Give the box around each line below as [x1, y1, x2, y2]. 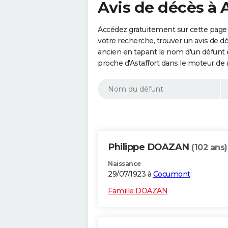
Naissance [108, 160, 141, 168]
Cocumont [153, 169, 190, 179]
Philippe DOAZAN [108, 141, 191, 153]
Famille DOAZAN [108, 186, 167, 196]
